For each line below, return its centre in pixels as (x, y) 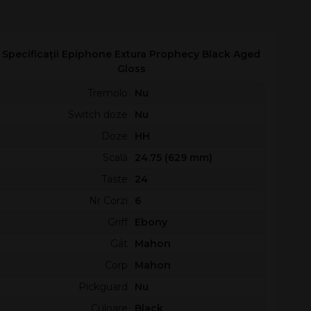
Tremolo (107, 93)
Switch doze (98, 115)
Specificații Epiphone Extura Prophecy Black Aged (132, 54)
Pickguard (103, 287)
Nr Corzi (108, 201)
